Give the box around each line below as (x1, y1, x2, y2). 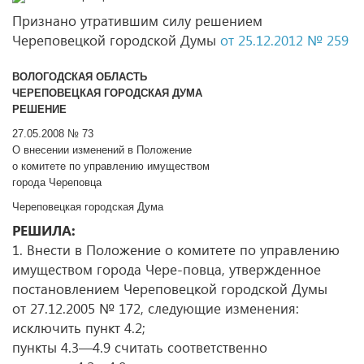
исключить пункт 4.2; (12, 318, 145, 337)
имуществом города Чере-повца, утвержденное (12, 260, 321, 279)
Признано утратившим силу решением (12, 11, 262, 30)
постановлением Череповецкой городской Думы (12, 279, 327, 298)
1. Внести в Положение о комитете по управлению (12, 240, 340, 259)
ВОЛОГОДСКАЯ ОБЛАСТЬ (12, 71, 147, 83)
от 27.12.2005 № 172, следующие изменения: (12, 299, 299, 318)
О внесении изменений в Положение (12, 144, 192, 156)
